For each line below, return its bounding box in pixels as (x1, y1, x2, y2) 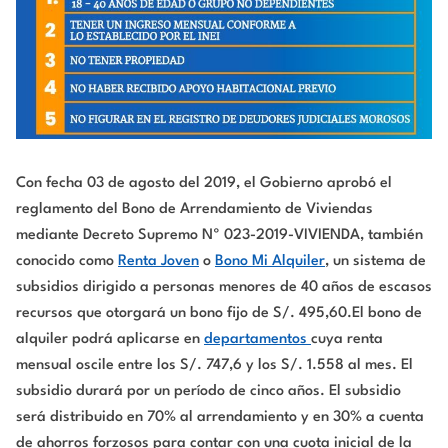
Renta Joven (118, 253, 199, 269)
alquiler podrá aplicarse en (16, 331, 204, 347)
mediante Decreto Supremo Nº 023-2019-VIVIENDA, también (16, 227, 423, 243)
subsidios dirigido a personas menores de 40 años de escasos (16, 279, 432, 295)
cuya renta (311, 331, 383, 347)
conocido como (16, 253, 118, 269)
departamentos (204, 331, 311, 347)
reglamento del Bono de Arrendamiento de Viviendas (16, 201, 373, 217)
